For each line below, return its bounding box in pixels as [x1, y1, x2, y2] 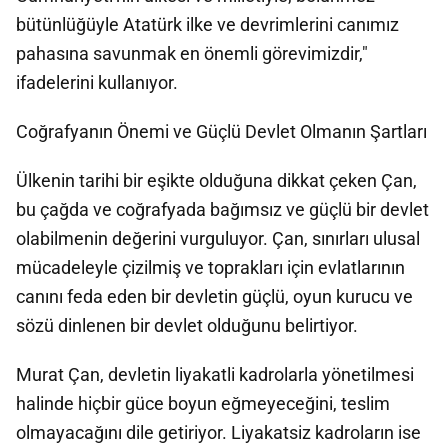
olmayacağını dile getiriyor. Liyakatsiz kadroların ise [16, 422, 421, 443]
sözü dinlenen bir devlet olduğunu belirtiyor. [16, 315, 358, 336]
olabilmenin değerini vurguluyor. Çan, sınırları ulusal [16, 228, 420, 249]
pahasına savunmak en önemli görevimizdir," [16, 43, 368, 64]
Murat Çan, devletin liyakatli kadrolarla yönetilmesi [16, 364, 414, 385]
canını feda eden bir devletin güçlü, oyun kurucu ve [16, 286, 413, 307]
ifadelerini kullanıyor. [16, 72, 178, 93]
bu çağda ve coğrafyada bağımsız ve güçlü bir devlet [16, 199, 429, 220]
